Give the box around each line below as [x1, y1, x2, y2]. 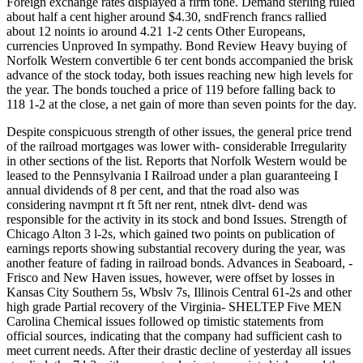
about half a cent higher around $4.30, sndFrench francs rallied [6, 10, 327, 23]
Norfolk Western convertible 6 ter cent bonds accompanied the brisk [6, 53, 353, 67]
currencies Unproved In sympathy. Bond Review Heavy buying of [6, 39, 347, 53]
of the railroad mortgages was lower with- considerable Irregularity [6, 139, 347, 153]
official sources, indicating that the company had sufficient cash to [6, 329, 342, 343]
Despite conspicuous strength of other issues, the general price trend [6, 125, 352, 139]
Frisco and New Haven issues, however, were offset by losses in [6, 271, 335, 284]
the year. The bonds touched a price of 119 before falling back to [6, 83, 335, 96]
